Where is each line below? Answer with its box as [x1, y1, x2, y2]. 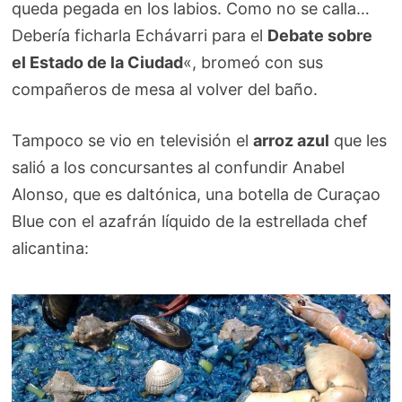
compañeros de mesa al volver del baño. [12, 79, 319, 99]
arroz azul [253, 130, 330, 150]
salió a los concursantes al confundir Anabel [12, 157, 345, 177]
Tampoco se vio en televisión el [12, 130, 254, 150]
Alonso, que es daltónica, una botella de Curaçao [12, 184, 381, 204]
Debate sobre [267, 25, 373, 45]
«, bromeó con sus [183, 52, 324, 72]
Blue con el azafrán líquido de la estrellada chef [12, 211, 369, 231]
